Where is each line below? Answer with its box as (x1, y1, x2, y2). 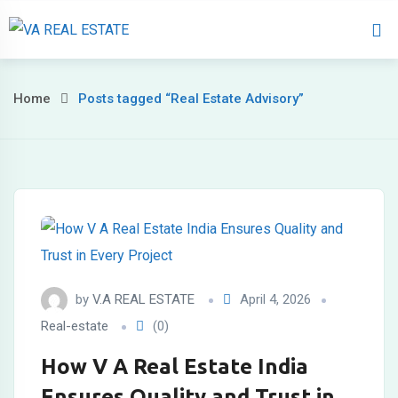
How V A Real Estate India (41, 354, 308, 379)
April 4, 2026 (240, 291, 311, 307)
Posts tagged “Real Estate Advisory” (78, 91, 304, 107)
